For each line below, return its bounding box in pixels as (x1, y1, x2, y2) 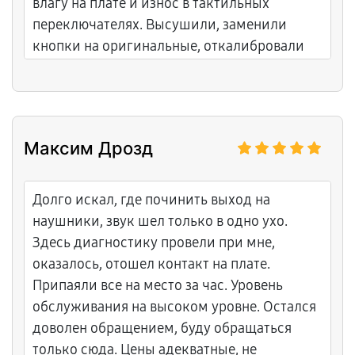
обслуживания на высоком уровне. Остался (32, 298, 316, 315)
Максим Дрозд (24, 138, 153, 158)
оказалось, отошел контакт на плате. (32, 255, 270, 273)
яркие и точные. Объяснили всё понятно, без (32, 101, 323, 119)
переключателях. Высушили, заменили (32, 16, 287, 33)
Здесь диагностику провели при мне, (32, 234, 275, 251)
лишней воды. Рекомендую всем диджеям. (32, 123, 314, 140)
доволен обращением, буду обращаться (32, 319, 292, 337)
